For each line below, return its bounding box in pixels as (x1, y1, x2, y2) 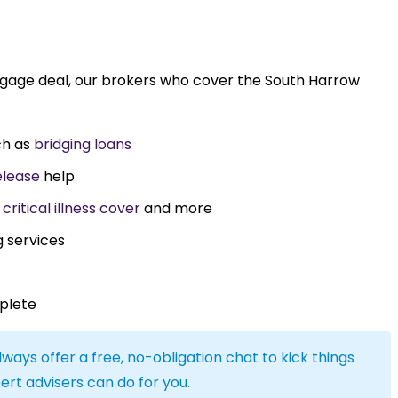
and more (140, 197, 212, 219)
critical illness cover (3, 197, 140, 219)
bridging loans (34, 133, 131, 155)
